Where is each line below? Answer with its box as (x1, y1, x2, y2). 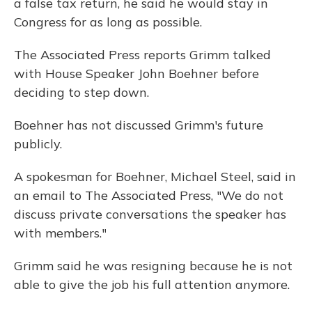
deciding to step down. (14, 84, 149, 101)
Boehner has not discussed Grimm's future (14, 117, 263, 134)
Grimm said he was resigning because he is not (14, 258, 292, 274)
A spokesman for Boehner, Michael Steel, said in (14, 169, 296, 185)
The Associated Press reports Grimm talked (14, 47, 271, 63)
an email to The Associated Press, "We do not (14, 187, 283, 204)
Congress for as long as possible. (14, 14, 202, 31)
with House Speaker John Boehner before (14, 65, 259, 82)
